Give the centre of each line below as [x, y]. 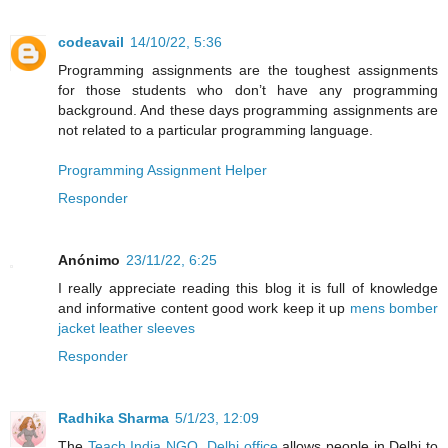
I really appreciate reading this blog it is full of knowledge [248, 288]
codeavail [91, 42]
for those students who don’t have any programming [248, 90]
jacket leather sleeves [126, 328]
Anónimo [89, 260]
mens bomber [394, 308]
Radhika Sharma [113, 418]
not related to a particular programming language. [215, 130]
